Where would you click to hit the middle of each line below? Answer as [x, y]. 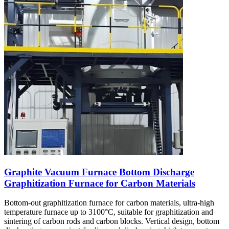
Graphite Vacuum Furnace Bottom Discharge [99, 172]
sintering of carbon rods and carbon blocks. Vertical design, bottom [112, 221]
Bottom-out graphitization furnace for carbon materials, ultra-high [109, 203]
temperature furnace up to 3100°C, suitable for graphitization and [109, 212]
